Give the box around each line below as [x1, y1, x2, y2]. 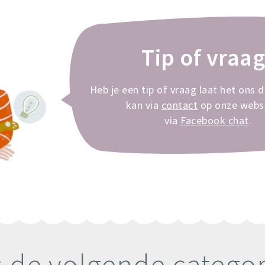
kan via [125, 98, 161, 112]
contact [161, 98, 198, 112]
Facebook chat [180, 113, 249, 127]
